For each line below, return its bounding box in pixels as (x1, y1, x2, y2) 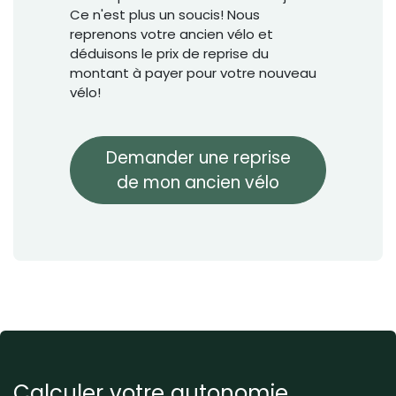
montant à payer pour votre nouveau (70, 64, 316, 83)
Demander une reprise (105, 145, 291, 170)
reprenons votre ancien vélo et (70, 25, 273, 44)
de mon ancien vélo (117, 170, 279, 194)
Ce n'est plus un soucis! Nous (70, 5, 260, 25)
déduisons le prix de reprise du (70, 44, 269, 64)
